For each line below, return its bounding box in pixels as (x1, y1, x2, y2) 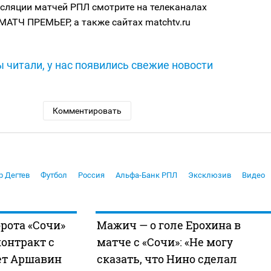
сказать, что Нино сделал (96, 252, 237, 267)
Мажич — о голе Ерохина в (96, 218, 241, 233)
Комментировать (52, 106, 122, 116)
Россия (78, 171, 105, 180)
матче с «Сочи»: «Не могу (96, 235, 233, 250)
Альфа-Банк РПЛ (116, 171, 177, 180)
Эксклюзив (188, 171, 231, 180)
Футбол (41, 171, 67, 180)
